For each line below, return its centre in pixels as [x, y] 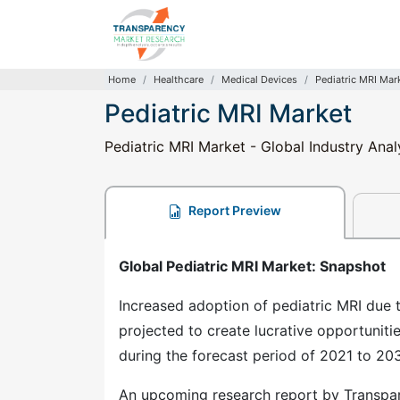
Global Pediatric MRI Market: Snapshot [252, 266]
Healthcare [179, 79]
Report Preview [234, 210]
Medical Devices [259, 79]
